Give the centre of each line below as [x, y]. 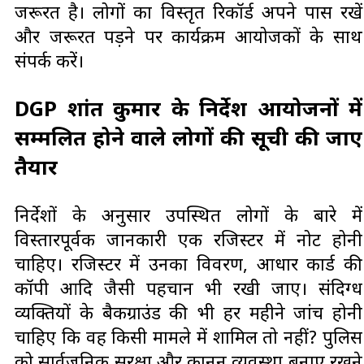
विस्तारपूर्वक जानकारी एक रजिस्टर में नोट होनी [188, 238]
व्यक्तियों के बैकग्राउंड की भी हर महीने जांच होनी [188, 312]
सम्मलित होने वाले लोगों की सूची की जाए [188, 137]
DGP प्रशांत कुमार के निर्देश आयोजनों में [188, 108]
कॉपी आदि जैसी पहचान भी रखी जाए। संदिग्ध [188, 287]
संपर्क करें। [49, 61]
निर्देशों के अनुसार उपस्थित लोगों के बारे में [188, 214]
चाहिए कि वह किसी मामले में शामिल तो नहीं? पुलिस [188, 336]
